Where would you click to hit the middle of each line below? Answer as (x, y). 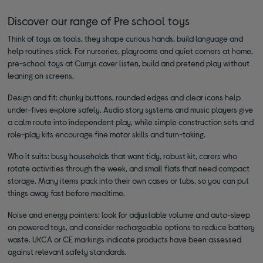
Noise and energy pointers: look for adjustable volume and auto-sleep (129, 214)
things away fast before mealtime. (67, 193)
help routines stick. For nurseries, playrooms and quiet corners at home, (131, 50)
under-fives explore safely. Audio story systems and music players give (131, 109)
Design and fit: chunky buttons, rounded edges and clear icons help (124, 97)
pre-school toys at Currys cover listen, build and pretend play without (129, 63)
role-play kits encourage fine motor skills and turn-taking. (107, 134)
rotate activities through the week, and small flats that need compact (129, 168)
